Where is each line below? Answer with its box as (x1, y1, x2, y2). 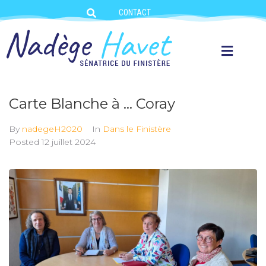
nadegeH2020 (22, 123, 83, 134)
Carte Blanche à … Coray (9, 95, 175, 112)
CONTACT (118, 8, 151, 17)
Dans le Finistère (103, 123, 171, 134)
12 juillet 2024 (42, 137, 96, 147)
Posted (9, 137, 42, 147)
